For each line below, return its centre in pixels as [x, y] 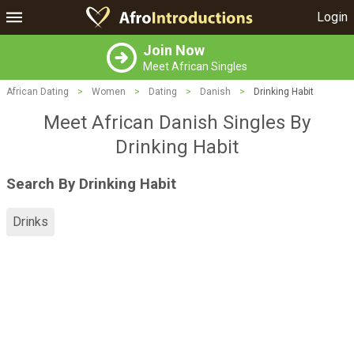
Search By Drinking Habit [91, 184]
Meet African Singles [195, 66]
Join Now [174, 50]
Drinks [30, 222]
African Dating [38, 92]
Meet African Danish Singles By [177, 122]
